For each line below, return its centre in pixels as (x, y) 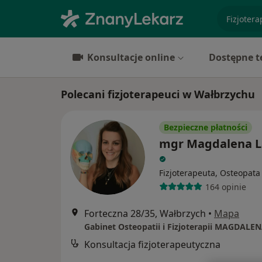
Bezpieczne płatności (206, 127)
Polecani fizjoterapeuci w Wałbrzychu (158, 94)
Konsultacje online (131, 57)
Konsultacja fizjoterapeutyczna (152, 244)
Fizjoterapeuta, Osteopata (210, 173)
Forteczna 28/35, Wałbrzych (145, 213)
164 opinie (225, 187)
